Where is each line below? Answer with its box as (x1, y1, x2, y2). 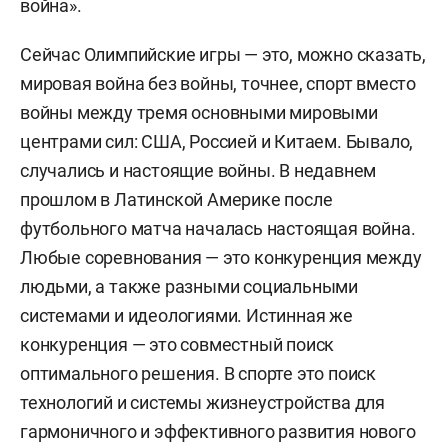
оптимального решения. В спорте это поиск (20, 363, 376, 384)
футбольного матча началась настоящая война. (20, 218, 416, 239)
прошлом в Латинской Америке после (20, 189, 333, 210)
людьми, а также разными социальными (20, 276, 358, 297)
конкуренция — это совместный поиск (20, 334, 335, 355)
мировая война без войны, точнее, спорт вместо (20, 73, 416, 94)
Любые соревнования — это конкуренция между (20, 247, 422, 268)
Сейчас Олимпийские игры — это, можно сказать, (20, 44, 426, 65)
